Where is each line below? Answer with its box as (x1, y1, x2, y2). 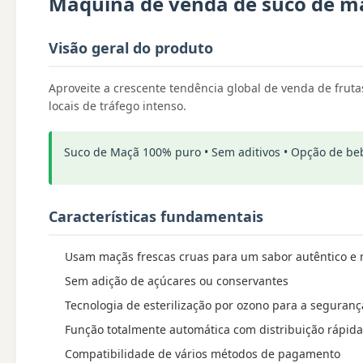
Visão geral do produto (49, 38, 213, 58)
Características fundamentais (49, 207, 263, 227)
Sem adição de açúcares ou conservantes (65, 273, 288, 289)
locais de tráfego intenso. (49, 98, 186, 114)
